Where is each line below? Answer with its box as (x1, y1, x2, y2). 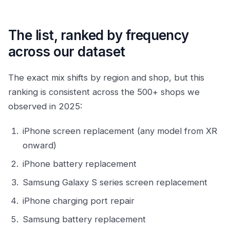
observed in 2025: (8, 101, 82, 111)
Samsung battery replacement (23, 214, 146, 224)
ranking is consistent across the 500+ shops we (8, 87, 200, 97)
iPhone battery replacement (23, 159, 137, 169)
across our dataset (8, 44, 125, 60)
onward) (23, 140, 56, 150)
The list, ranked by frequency (8, 27, 189, 43)
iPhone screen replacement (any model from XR (23, 126, 217, 136)
